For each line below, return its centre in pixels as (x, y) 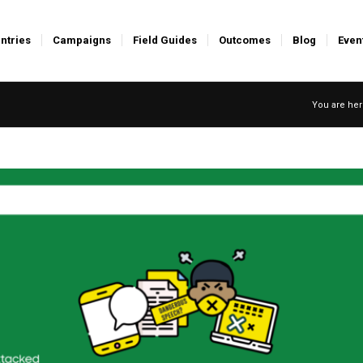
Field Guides (165, 40)
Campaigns (82, 40)
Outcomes (245, 40)
